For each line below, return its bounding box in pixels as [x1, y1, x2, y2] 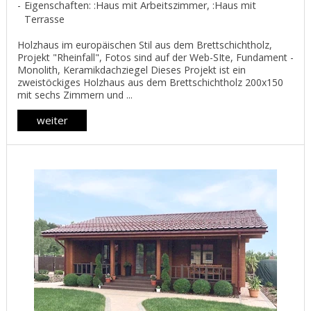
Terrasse [24, 12, 65, 26]
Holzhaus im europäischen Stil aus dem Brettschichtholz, [17, 38, 272, 52]
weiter [36, 112, 68, 127]
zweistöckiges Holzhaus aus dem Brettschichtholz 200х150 [17, 76, 283, 90]
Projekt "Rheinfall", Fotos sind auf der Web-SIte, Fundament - [17, 51, 294, 65]
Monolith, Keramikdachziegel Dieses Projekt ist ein [17, 63, 246, 77]
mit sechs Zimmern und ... [17, 88, 133, 102]
